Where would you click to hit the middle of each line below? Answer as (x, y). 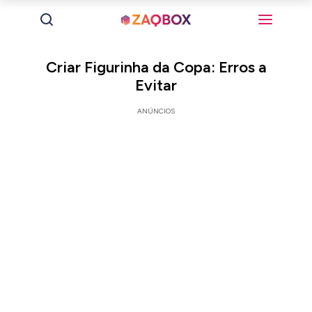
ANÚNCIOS (156, 111)
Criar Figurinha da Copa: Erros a (156, 67)
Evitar (156, 85)
